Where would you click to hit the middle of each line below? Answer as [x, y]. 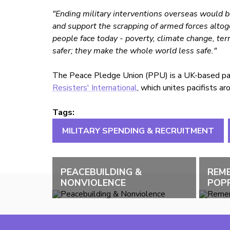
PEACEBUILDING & [101, 172]
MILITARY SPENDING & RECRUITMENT [138, 131]
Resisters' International [94, 88]
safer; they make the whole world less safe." [134, 51]
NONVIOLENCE [93, 183]
